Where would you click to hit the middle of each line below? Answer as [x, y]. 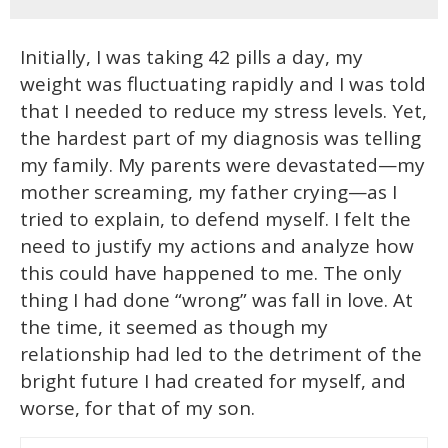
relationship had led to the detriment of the [221, 354]
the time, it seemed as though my [174, 327]
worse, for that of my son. [137, 408]
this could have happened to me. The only [211, 273]
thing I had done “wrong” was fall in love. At [216, 300]
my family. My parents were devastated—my [222, 165]
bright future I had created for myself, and [213, 381]
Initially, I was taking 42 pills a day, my [191, 57]
